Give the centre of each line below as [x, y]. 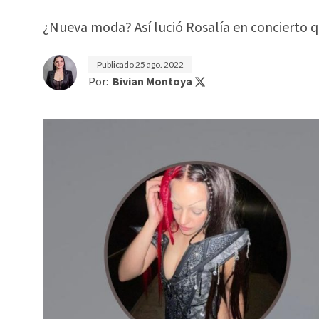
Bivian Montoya [152, 82]
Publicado [116, 64]
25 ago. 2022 [159, 64]
